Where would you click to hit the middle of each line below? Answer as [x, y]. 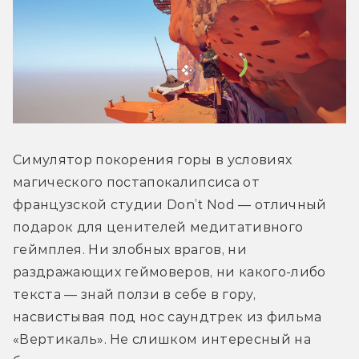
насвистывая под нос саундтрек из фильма [167, 317]
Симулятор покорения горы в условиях [153, 160]
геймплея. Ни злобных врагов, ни [130, 250]
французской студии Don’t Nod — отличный [170, 205]
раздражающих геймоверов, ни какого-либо [169, 272]
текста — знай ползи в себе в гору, [134, 295]
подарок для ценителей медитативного [158, 228]
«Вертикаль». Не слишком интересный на [162, 340]
